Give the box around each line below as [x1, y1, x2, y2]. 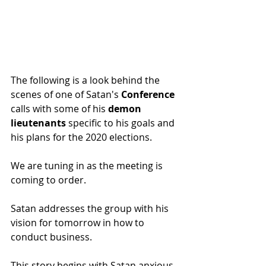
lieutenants [11, 116, 68, 130]
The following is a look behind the [11, 74, 162, 87]
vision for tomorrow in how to [11, 216, 147, 230]
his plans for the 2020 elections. [11, 131, 152, 144]
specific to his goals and [68, 116, 177, 130]
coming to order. [11, 173, 86, 187]
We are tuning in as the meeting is [11, 159, 165, 173]
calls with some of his [11, 102, 108, 116]
